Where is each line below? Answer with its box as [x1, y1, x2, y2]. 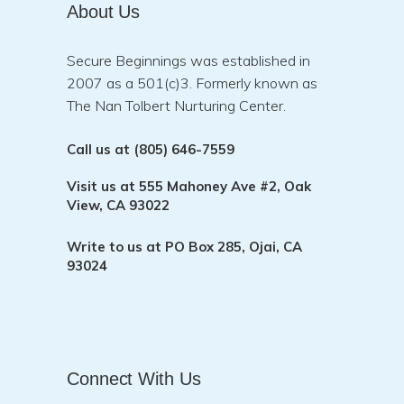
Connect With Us [67, 368, 201, 389]
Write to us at [67, 237, 165, 255]
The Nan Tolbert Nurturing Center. [67, 96, 286, 115]
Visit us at [67, 177, 135, 195]
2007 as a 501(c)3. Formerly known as [67, 73, 317, 92]
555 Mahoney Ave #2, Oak [135, 177, 311, 195]
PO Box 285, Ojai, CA [165, 237, 302, 255]
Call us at [67, 140, 130, 158]
